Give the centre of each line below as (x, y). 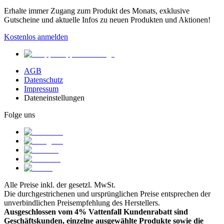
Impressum (41, 88)
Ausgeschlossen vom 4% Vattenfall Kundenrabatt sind (96, 211)
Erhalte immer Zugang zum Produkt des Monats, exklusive (97, 10)
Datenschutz (43, 79)
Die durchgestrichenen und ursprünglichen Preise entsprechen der (107, 193)
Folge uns (19, 114)
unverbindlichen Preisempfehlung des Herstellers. (82, 202)
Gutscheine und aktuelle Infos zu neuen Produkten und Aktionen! (107, 19)
